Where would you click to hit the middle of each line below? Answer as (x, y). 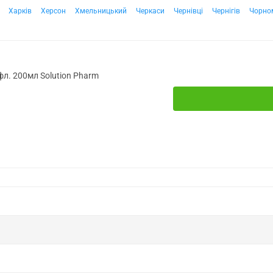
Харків (20, 11)
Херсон (53, 11)
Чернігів (226, 11)
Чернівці (188, 11)
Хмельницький (101, 11)
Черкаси (150, 11)
